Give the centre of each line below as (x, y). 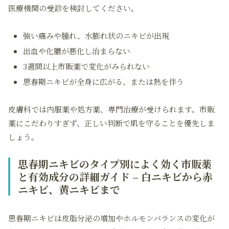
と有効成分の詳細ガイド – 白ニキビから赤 (115, 177)
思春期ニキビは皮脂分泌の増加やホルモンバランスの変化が (111, 218)
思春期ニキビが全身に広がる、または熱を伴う (104, 82)
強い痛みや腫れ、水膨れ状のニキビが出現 (96, 36)
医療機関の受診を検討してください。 (73, 8)
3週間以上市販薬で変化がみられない (86, 66)
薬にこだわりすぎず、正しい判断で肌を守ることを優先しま (111, 123)
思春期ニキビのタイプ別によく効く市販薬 (115, 164)
